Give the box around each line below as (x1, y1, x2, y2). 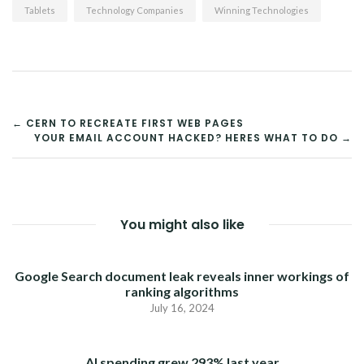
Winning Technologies (214, 5, 309, 16)
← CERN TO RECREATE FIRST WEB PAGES (12, 116, 244, 131)
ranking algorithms (125, 284, 239, 300)
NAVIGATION (12, 132, 190, 172)
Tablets (24, 5, 55, 16)
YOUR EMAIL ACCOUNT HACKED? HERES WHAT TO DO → (34, 131, 352, 145)
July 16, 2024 (149, 301, 214, 315)
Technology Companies (86, 5, 184, 16)
